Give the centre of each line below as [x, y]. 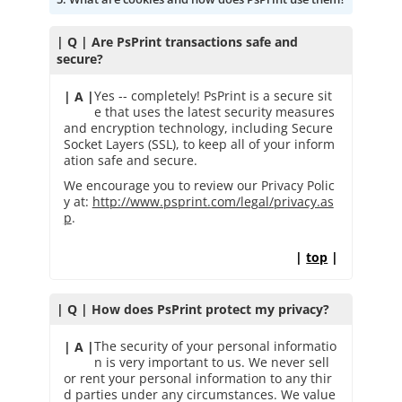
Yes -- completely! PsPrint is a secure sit [213, 95]
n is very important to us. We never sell [211, 362]
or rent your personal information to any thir [197, 378]
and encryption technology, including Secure [198, 127]
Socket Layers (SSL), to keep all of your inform [199, 144]
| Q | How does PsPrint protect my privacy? [192, 309]
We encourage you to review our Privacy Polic [199, 185]
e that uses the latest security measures [214, 111]
